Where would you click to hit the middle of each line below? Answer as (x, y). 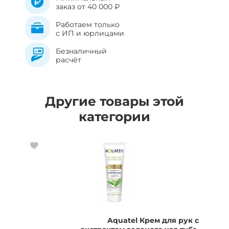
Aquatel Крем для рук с (153, 220)
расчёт (68, 60)
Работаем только (89, 25)
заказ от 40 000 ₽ (88, 7)
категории (114, 117)
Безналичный (81, 51)
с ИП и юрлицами (90, 33)
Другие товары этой (114, 101)
